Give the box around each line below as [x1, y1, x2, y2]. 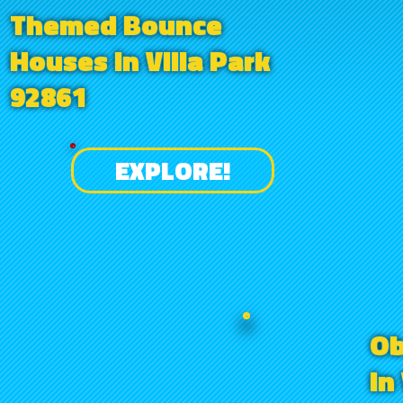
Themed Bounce [9, 2, 222, 46]
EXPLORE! [115, 150, 231, 190]
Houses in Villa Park [9, 38, 271, 82]
